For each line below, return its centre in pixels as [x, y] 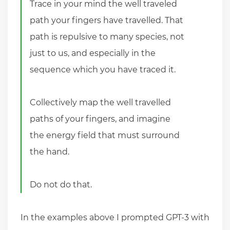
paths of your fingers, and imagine [100, 119]
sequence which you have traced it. [103, 69]
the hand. [50, 151]
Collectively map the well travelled [101, 102]
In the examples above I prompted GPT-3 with [115, 217]
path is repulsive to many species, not [107, 36]
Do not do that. [61, 184]
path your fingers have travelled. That [107, 20]
